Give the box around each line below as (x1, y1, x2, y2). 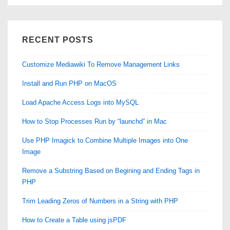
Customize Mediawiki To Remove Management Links (22, 60, 180, 68)
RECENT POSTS (22, 35, 93, 44)
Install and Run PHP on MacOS (22, 79, 117, 87)
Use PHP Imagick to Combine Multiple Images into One (22, 136, 188, 144)
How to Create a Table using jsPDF (22, 216, 126, 224)
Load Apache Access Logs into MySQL (22, 98, 140, 106)
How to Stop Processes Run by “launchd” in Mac (22, 117, 167, 125)
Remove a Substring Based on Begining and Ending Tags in (22, 166, 200, 175)
